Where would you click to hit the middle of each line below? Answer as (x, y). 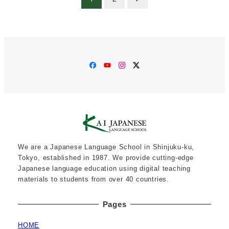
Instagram (143, 64)
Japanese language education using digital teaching (104, 168)
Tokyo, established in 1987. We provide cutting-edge (106, 157)
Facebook (114, 64)
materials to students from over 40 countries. (94, 179)
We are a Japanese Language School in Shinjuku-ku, (106, 147)
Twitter (151, 64)
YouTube (126, 64)
